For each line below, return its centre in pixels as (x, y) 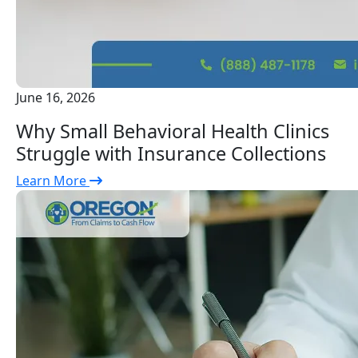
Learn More (53, 181)
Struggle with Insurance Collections (171, 154)
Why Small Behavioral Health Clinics (173, 131)
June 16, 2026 (56, 98)
